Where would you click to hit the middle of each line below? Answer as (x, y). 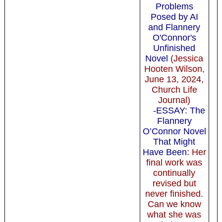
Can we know (174, 204)
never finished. (174, 194)
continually (174, 173)
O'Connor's (174, 37)
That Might (174, 141)
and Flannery (174, 27)
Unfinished (174, 48)
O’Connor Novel (174, 131)
